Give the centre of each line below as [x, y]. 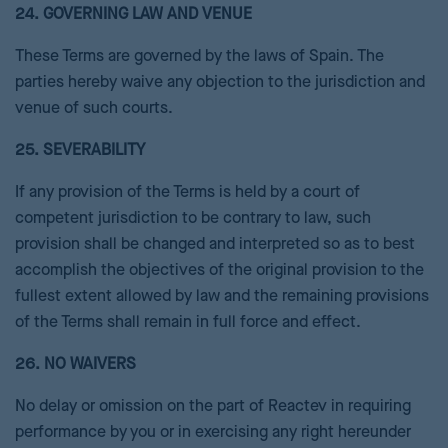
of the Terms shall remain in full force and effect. [188, 323]
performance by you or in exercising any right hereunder [213, 433]
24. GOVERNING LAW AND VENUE [133, 15]
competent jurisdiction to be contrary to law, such [193, 219]
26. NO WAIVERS [75, 365]
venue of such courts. [94, 109]
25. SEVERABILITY [80, 151]
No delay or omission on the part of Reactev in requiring [213, 407]
